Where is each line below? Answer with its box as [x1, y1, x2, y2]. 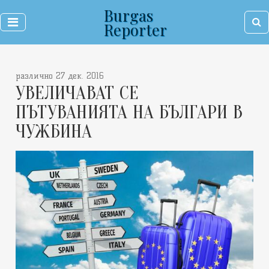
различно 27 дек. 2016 [16, 71, 104, 81]
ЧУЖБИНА [16, 120, 92, 142]
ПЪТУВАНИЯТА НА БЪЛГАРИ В [16, 101, 243, 123]
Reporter [103, 19, 167, 40]
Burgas [103, 5, 153, 25]
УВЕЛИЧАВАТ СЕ [16, 82, 139, 104]
